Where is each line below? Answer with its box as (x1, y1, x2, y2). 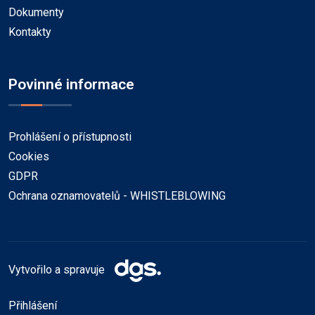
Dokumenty (8, 6, 64, 20)
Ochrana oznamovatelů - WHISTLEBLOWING (8, 189, 226, 203)
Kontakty (8, 25, 51, 39)
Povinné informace (8, 76, 134, 94)
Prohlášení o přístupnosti (8, 130, 131, 144)
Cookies (8, 150, 49, 164)
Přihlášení (8, 299, 57, 313)
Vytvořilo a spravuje (8, 263, 108, 277)
